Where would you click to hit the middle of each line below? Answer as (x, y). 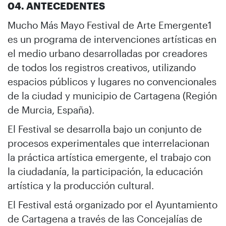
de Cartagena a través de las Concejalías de (105, 218)
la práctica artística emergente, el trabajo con (109, 157)
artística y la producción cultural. (81, 185)
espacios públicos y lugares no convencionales (112, 81)
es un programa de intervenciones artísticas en (112, 39)
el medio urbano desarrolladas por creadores (107, 53)
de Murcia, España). (51, 109)
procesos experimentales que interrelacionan (108, 143)
